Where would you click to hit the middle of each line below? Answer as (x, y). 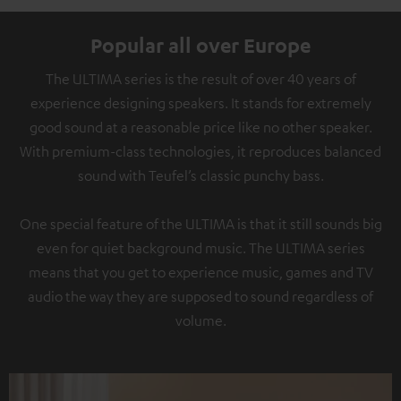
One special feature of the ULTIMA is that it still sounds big (200, 224)
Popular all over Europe (200, 45)
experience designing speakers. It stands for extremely (200, 103)
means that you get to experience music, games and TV (200, 273)
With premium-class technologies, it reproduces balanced (200, 152)
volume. (200, 321)
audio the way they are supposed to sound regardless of (200, 297)
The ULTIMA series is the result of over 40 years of (200, 79)
